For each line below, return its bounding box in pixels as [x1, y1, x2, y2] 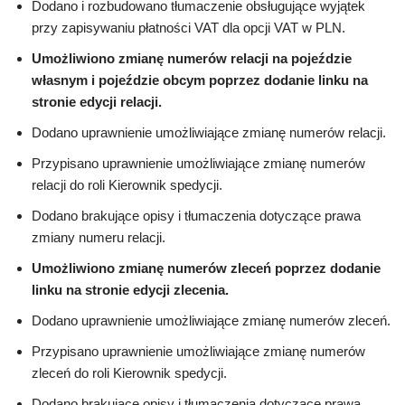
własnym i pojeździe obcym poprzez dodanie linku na [32, 72, 368, 89]
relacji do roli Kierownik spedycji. [32, 177, 222, 193]
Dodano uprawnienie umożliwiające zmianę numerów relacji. [32, 125, 386, 141]
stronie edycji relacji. [32, 94, 162, 110]
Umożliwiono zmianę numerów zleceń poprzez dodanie [32, 260, 381, 277]
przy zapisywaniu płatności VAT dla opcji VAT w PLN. [32, 20, 345, 36]
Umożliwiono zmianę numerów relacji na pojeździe [32, 51, 352, 67]
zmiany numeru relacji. [32, 230, 165, 246]
